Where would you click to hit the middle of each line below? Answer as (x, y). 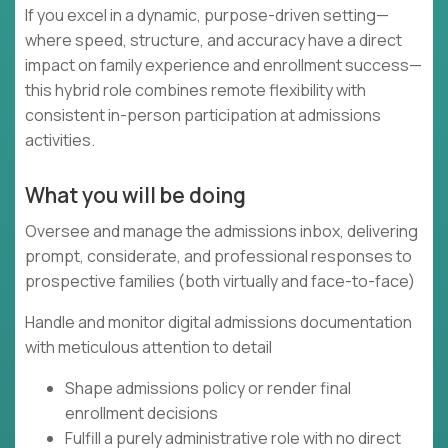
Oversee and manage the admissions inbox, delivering (221, 231)
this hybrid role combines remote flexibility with (195, 90)
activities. (60, 140)
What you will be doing (135, 195)
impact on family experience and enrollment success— (223, 65)
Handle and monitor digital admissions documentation (218, 322)
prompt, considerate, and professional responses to (218, 256)
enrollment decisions (141, 413)
